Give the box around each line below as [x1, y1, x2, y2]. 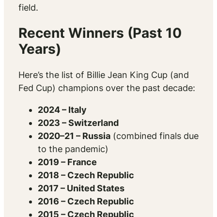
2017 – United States [38, 183, 124, 194]
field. [18, 2, 38, 13]
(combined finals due [113, 131, 199, 141]
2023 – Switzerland [38, 118, 119, 128]
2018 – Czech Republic [38, 170, 134, 181]
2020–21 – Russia [38, 131, 110, 141]
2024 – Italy [38, 105, 87, 115]
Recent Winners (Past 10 [18, 24, 182, 41]
